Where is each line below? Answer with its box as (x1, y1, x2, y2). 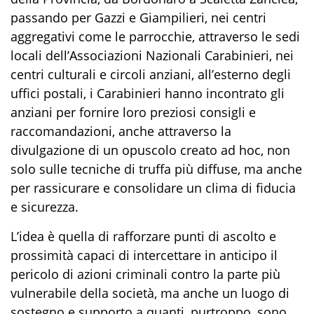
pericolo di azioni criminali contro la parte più (11, 266, 280, 283)
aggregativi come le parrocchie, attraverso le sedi (11, 28, 300, 46)
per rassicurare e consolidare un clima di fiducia (11, 179, 296, 197)
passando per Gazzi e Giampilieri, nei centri (11, 9, 266, 27)
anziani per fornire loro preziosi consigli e (11, 104, 256, 121)
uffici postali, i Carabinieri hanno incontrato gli (11, 85, 285, 102)
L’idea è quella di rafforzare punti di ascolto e (11, 228, 276, 245)
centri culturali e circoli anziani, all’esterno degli (11, 66, 291, 83)
